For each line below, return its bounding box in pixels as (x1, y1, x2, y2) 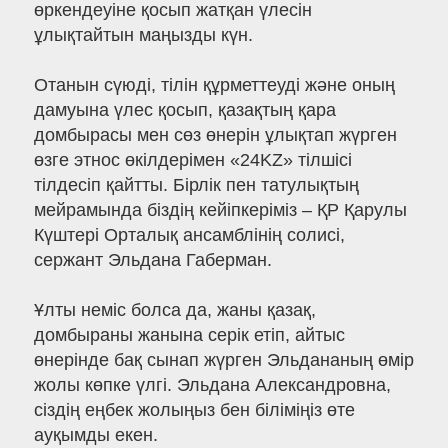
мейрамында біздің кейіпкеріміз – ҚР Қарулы (33, 200, 407, 221)
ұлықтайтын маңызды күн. (33, 25, 253, 46)
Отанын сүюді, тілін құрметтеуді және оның (33, 75, 395, 96)
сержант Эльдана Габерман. (33, 250, 272, 271)
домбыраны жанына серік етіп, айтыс (33, 325, 345, 346)
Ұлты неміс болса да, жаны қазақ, (33, 300, 316, 321)
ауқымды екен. (33, 425, 158, 446)
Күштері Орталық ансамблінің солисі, (33, 225, 345, 246)
